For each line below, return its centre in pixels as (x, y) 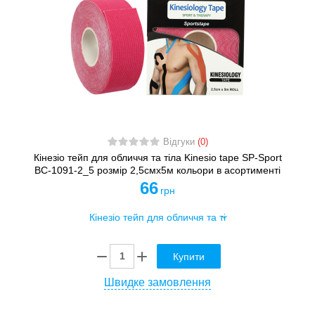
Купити (189, 256)
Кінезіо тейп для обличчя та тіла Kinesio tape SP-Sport (157, 157)
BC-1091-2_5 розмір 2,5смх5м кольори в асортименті (157, 170)
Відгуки (180, 142)
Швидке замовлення (157, 282)
